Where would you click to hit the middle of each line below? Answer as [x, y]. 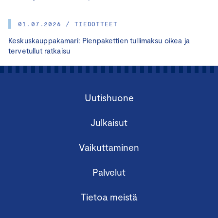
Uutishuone [109, 97]
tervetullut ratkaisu [39, 50]
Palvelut [109, 172]
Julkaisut [109, 122]
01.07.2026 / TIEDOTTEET [68, 24]
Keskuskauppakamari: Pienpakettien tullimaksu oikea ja [99, 40]
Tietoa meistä [109, 197]
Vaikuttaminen [109, 147]
